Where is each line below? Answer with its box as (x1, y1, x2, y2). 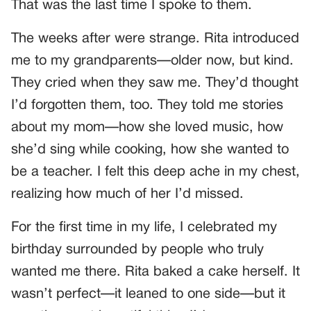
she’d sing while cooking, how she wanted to (11, 144, 289, 157)
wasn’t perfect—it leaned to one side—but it (11, 288, 285, 301)
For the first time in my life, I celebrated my (11, 221, 277, 235)
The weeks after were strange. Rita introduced (11, 33, 299, 46)
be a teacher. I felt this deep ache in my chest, (11, 166, 300, 179)
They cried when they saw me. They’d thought (11, 77, 299, 90)
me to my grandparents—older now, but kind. (11, 55, 294, 68)
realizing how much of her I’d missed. (11, 188, 244, 201)
